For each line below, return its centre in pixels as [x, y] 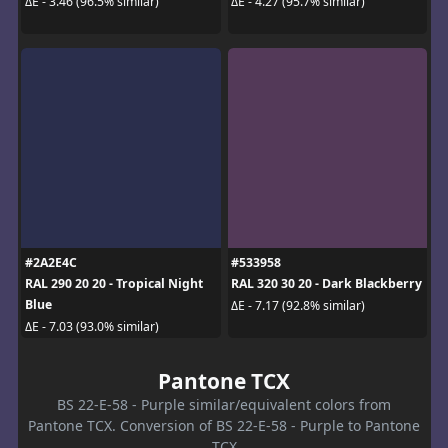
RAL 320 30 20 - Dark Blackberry [326, 284]
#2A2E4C [50, 263]
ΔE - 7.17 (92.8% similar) [298, 305]
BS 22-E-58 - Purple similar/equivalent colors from [224, 405]
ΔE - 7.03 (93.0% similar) [91, 326]
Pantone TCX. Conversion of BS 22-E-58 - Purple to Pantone [224, 426]
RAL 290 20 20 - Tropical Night [113, 284]
